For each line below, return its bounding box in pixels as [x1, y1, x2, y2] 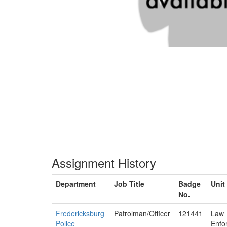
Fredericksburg [56, 208, 104, 218]
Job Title [114, 179, 144, 189]
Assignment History [52, 154, 156, 171]
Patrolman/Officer [114, 208, 170, 218]
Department [56, 179, 96, 189]
